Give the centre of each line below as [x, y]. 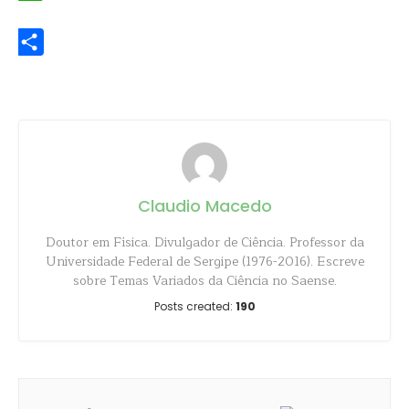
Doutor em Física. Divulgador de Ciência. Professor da [204, 242]
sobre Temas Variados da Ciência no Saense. [204, 281]
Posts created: [194, 306]
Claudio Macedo [204, 206]
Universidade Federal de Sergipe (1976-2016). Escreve [204, 262]
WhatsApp [50, 14]
